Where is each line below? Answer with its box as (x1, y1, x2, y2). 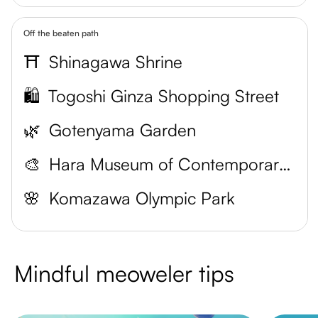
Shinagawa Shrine (49, 51, 182, 72)
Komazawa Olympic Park (49, 187, 235, 209)
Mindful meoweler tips (14, 259, 234, 287)
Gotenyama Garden (49, 119, 196, 141)
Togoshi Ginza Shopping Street (48, 85, 279, 106)
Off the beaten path (23, 28, 99, 38)
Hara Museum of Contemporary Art (279, 153, 291, 175)
